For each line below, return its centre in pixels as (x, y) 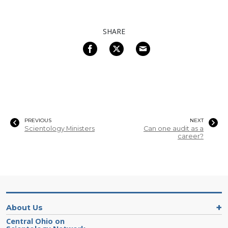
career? (191, 136)
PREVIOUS (38, 120)
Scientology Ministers (60, 128)
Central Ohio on (35, 221)
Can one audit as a (174, 128)
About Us (24, 207)
